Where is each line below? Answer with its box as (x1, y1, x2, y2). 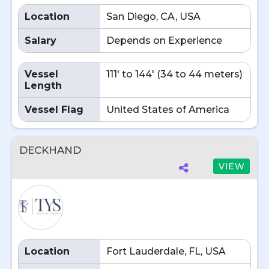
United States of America (106, 104, 229, 115)
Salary (25, 35, 56, 46)
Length (25, 80, 62, 91)
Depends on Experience (106, 35, 222, 46)
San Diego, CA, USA (106, 11, 201, 22)
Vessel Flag (25, 104, 83, 115)
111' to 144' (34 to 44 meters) (106, 68, 243, 80)
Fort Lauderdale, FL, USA (106, 246, 226, 257)
